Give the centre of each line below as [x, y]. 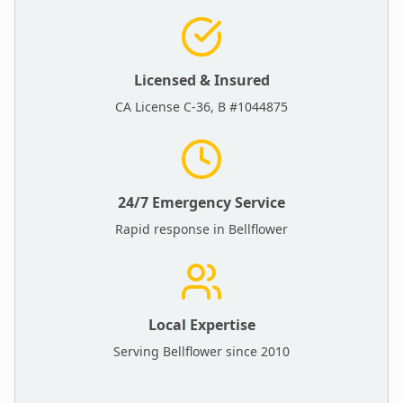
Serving [138, 351]
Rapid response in [172, 229]
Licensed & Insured [201, 80]
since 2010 [256, 351]
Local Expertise [201, 325]
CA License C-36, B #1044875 [201, 107]
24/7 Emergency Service [201, 202]
